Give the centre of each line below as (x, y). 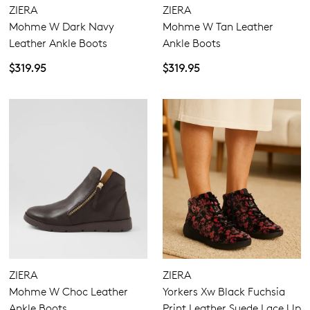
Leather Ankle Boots (58, 44)
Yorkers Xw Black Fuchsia (224, 292)
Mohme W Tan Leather (218, 27)
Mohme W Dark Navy (62, 27)
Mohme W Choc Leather (69, 292)
